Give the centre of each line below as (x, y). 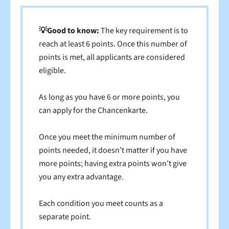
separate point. (66, 216)
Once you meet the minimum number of (107, 137)
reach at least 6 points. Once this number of (113, 44)
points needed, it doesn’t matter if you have (113, 150)
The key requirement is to (144, 30)
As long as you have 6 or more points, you (109, 97)
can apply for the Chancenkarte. (93, 110)
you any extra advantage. (81, 177)
